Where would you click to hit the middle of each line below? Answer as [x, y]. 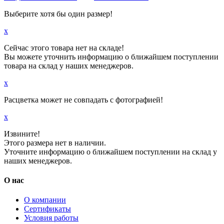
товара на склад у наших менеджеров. [69, 65]
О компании [45, 200]
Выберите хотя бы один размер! [58, 13]
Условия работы [51, 218]
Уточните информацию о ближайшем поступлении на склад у [110, 151]
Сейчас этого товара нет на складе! [64, 47]
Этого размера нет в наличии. [55, 142]
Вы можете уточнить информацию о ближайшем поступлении [111, 56]
